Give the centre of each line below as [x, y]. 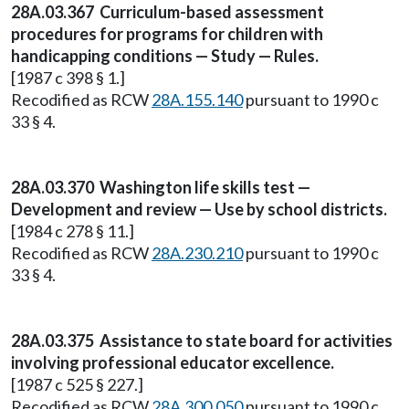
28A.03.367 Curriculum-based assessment [168, 12]
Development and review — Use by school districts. [199, 209]
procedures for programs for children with [167, 34]
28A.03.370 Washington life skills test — [161, 187]
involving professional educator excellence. [173, 362]
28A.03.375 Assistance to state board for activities [202, 341]
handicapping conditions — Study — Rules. [165, 56]
